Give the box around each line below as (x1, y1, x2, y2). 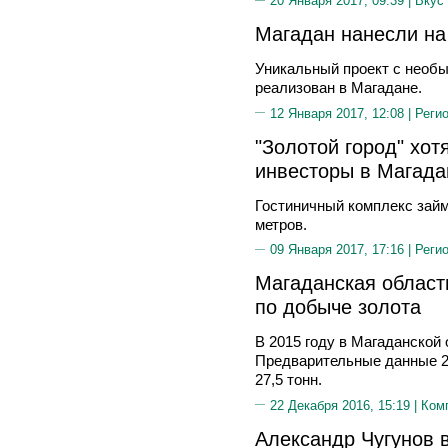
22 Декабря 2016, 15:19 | (270, 397, 421, 413)
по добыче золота (255, 295, 421, 318)
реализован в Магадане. (255, 79, 422, 96)
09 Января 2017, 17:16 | (270, 242, 415, 257)
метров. (255, 215, 307, 233)
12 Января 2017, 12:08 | (270, 105, 415, 121)
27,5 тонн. (255, 371, 322, 388)
